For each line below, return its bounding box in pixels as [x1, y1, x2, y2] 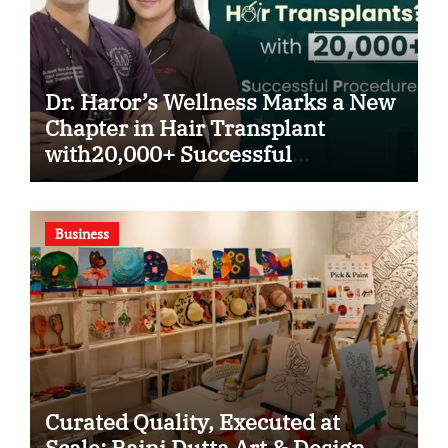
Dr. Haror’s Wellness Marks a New [44, 87, 395, 117]
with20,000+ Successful [44, 139, 292, 169]
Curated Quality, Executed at [44, 406, 340, 436]
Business [54, 223, 109, 243]
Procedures [44, 165, 164, 195]
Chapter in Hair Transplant [44, 113, 325, 143]
